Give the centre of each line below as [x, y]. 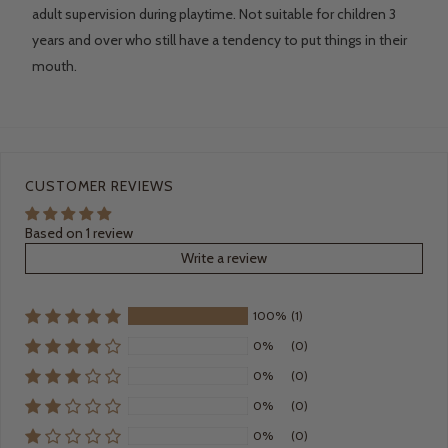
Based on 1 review [79, 233]
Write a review [224, 258]
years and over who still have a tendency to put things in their [219, 40]
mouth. [54, 66]
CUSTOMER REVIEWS [99, 186]
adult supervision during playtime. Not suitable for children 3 [214, 14]
